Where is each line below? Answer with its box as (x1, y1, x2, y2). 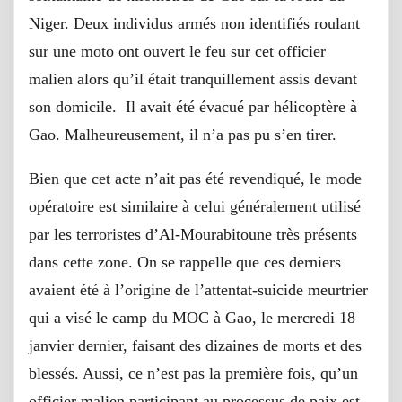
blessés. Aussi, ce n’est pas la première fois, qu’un (29, 363, 358, 382)
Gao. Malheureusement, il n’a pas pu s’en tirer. (29, 125, 336, 144)
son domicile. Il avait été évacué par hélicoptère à (29, 97, 357, 116)
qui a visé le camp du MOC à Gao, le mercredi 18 (29, 308, 355, 327)
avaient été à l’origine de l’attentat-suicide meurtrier (29, 280, 368, 299)
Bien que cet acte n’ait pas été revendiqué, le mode (29, 169, 362, 188)
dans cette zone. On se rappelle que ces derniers (29, 252, 341, 271)
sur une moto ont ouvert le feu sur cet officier (29, 41, 326, 60)
